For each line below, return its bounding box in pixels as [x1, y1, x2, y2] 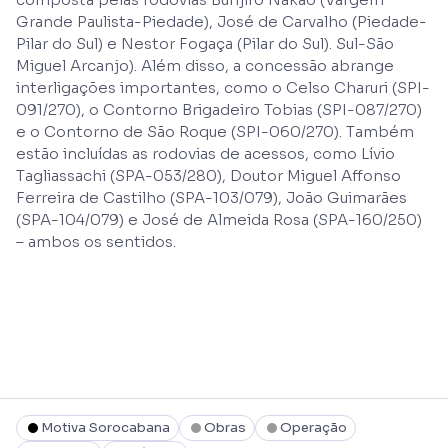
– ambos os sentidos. [16, 231, 176, 251]
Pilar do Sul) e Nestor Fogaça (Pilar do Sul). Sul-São [16, 33, 394, 53]
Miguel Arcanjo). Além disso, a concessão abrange [16, 55, 394, 75]
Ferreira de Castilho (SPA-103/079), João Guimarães [16, 187, 407, 207]
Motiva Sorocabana [41, 418, 170, 436]
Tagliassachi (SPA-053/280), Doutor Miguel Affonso [16, 165, 401, 185]
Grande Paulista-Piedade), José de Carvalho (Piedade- [16, 11, 427, 31]
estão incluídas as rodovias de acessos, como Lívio [16, 143, 395, 163]
